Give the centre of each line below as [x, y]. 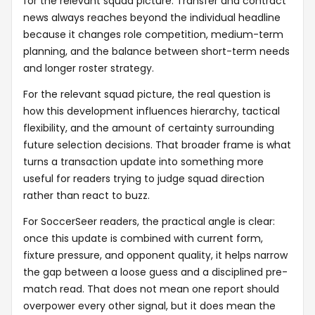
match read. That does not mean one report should [151, 289]
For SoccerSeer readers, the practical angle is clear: [149, 221]
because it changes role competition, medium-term [153, 34]
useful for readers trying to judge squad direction [144, 178]
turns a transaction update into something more [143, 161]
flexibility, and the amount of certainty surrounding [149, 128]
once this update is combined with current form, [143, 238]
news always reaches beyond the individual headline [152, 17]
